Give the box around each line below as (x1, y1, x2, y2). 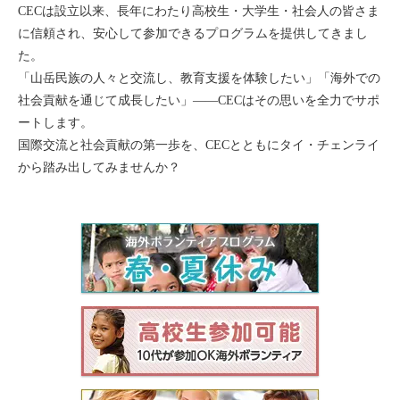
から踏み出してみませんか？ (18, 161, 180, 174)
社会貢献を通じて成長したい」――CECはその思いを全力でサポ (18, 94, 379, 107)
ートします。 (18, 116, 93, 129)
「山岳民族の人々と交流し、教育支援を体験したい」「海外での (18, 71, 380, 85)
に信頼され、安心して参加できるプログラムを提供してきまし (18, 27, 368, 40)
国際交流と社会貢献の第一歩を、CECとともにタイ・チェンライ (18, 138, 379, 152)
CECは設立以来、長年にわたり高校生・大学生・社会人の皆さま (18, 4, 379, 18)
